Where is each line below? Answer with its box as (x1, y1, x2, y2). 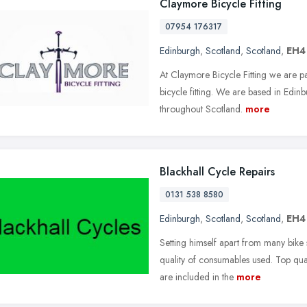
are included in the (160, 269, 234, 284)
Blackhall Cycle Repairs (160, 163, 275, 180)
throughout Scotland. (160, 101, 243, 116)
